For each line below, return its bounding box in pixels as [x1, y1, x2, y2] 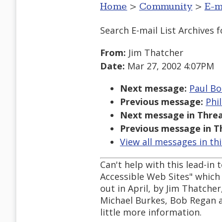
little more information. [100, 206, 202, 219]
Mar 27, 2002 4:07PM [125, 60, 214, 72]
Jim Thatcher [126, 47, 183, 59]
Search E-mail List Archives [100, 24, 214, 36]
